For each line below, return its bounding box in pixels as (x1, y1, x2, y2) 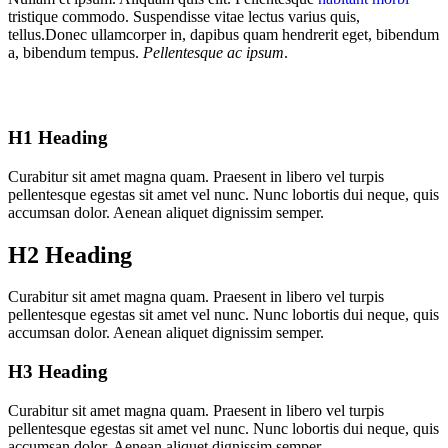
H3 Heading (8, 361, 108, 383)
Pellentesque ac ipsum (143, 44, 284, 62)
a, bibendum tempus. (8, 44, 143, 62)
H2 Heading (8, 241, 132, 268)
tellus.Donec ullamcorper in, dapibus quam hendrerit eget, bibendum (8, 26, 439, 44)
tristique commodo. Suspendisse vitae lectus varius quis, (8, 8, 360, 26)
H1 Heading (8, 126, 108, 148)
